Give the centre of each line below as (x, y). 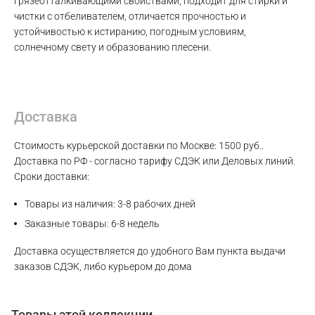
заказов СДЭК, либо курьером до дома (103, 267)
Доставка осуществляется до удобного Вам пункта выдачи (150, 251)
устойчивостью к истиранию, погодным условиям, (130, 32)
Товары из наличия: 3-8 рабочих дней (110, 204)
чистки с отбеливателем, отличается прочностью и (130, 17)
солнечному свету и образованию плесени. (112, 47)
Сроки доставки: (52, 177)
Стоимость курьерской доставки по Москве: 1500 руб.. (139, 146)
